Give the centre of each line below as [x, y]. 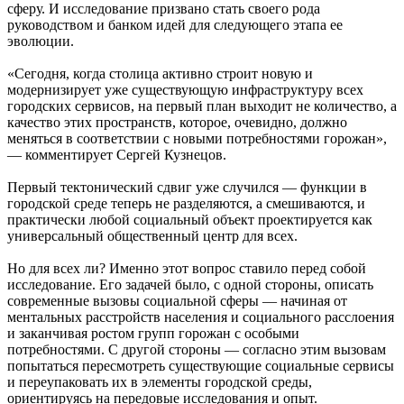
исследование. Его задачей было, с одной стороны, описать [190, 285]
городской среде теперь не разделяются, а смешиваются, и [186, 204]
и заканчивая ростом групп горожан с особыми [153, 334]
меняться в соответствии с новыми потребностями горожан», [197, 139]
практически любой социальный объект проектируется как [190, 220]
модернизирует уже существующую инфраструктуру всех [185, 90]
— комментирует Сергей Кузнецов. [117, 155]
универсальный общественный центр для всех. [152, 236]
